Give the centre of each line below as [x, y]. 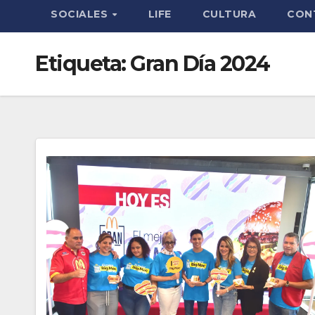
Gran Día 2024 [200, 64]
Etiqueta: [83, 64]
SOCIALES [81, 14]
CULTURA [229, 14]
